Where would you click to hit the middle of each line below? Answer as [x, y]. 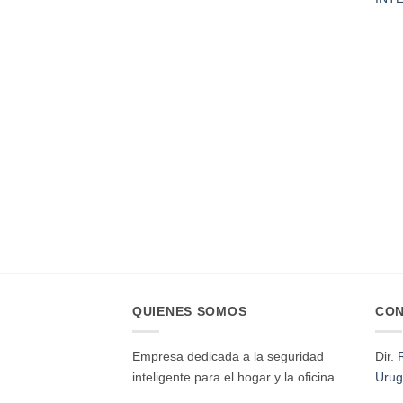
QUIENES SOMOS [190, 311]
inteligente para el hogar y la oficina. [235, 376]
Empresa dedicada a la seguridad [228, 356]
